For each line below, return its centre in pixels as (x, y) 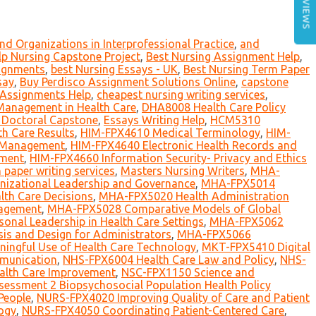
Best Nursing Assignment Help (223, 57)
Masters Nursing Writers (183, 171)
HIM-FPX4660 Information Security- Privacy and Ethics (168, 158)
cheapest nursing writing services (181, 95)
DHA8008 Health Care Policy (214, 108)
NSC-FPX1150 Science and (188, 273)
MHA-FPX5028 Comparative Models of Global (164, 209)
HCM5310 (235, 120)
